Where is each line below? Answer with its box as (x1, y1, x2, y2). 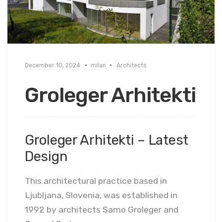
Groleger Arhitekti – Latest (25, 132, 188, 149)
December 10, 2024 (25, 62, 80, 69)
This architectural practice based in (25, 175, 167, 186)
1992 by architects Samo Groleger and (25, 204, 178, 215)
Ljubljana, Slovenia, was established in (25, 190, 177, 200)
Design (25, 148, 68, 165)
